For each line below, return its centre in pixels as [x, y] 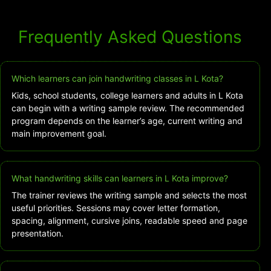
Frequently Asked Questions [130, 37]
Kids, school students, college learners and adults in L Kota [127, 96]
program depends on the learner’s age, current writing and [127, 121]
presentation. [38, 233]
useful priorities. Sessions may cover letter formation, [116, 208]
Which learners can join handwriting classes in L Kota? [117, 79]
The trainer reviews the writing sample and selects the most [129, 195]
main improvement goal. [59, 134]
